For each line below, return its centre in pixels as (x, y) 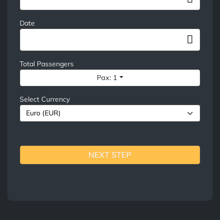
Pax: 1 (107, 77)
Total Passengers (47, 64)
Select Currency (45, 99)
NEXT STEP (110, 154)
